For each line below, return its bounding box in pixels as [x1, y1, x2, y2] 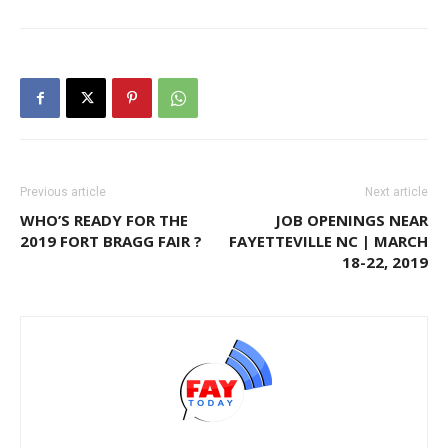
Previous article [20, 185, 106, 200]
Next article [365, 185, 428, 200]
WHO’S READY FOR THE [20, 210, 188, 231]
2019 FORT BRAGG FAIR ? [20, 231, 202, 252]
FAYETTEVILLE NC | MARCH [229, 231, 428, 252]
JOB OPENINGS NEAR [275, 210, 428, 231]
